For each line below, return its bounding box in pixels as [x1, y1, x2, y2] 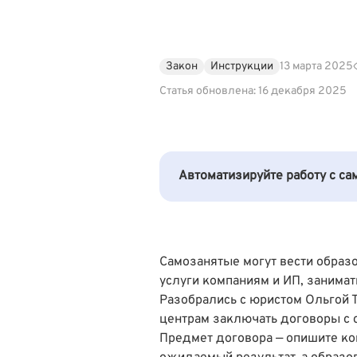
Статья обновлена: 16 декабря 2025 [159, 84, 347, 98]
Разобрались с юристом [159, 292, 305, 308]
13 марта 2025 [280, 59, 353, 73]
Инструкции [210, 59, 273, 73]
